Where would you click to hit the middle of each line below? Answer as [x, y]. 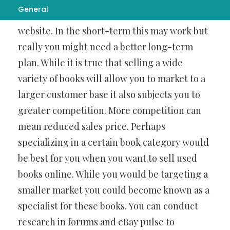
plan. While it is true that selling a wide [100, 63]
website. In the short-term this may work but [113, 31]
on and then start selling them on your [100, 15]
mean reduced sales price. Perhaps [92, 126]
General [33, 9]
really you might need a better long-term [106, 47]
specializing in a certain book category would [113, 142]
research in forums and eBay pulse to [96, 222]
